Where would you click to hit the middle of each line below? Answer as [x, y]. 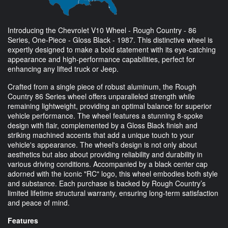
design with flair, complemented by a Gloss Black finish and [103, 125]
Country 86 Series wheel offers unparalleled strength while [101, 96]
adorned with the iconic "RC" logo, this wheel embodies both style [113, 173]
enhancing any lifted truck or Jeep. [63, 68]
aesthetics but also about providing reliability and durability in [105, 154]
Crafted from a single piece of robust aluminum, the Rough [102, 86]
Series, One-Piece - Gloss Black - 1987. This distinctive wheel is [110, 39]
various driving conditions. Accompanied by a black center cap [108, 164]
